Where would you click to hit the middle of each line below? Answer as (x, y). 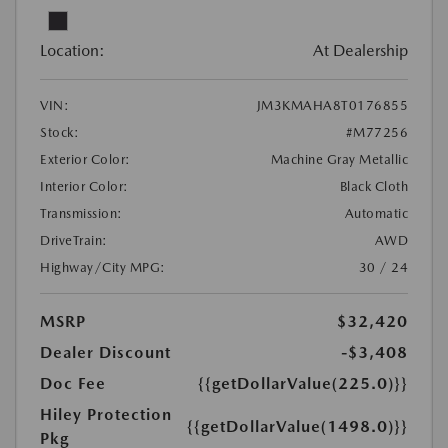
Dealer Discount (105, 352)
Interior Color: (84, 186)
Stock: (59, 132)
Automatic (376, 213)
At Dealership (360, 50)
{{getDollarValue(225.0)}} (303, 383)
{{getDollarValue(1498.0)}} (297, 426)
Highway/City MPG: (103, 267)
